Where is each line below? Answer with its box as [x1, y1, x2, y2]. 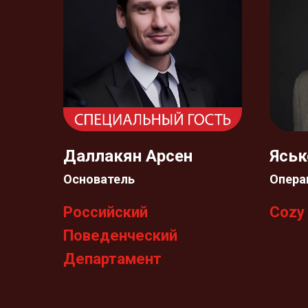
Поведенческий [63, 227, 177, 244]
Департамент [63, 250, 162, 267]
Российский [63, 203, 148, 221]
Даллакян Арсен [63, 146, 192, 166]
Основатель [63, 172, 135, 186]
